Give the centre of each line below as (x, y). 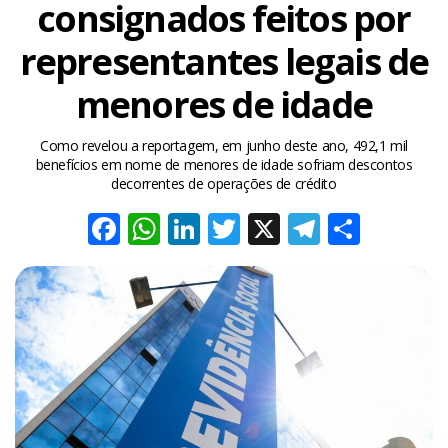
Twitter (287, 229)
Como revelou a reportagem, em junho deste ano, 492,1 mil (224, 145)
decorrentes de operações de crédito (224, 183)
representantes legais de (224, 61)
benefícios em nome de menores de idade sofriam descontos (224, 164)
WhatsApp (234, 229)
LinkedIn (261, 229)
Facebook (191, 229)
